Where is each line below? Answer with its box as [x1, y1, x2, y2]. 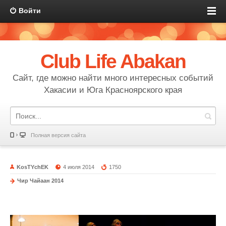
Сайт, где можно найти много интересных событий [13, 73, 213, 83]
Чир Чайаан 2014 [17, 178, 64, 184]
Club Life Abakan [40, 50, 186, 72]
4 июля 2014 [63, 164, 95, 170]
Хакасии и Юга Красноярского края [44, 85, 182, 95]
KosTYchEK [17, 164, 48, 170]
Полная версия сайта [31, 132, 86, 138]
